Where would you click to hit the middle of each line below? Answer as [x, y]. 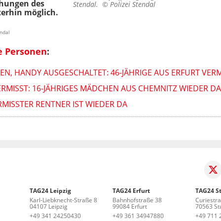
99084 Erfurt [130, 206]
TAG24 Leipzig [51, 190]
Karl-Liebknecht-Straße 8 [64, 200]
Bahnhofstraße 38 [137, 200]
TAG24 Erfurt [131, 190]
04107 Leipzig [49, 206]
